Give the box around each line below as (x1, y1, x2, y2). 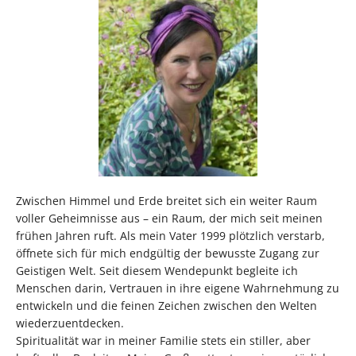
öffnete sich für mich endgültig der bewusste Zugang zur (16, 246, 319, 261)
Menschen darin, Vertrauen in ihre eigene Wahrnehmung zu (16, 281, 339, 296)
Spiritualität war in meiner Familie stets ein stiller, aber (16, 333, 311, 349)
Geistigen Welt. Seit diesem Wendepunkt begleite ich (16, 263, 298, 279)
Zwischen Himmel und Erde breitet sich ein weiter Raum (16, 193, 317, 209)
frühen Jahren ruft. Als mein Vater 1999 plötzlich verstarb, (16, 228, 325, 244)
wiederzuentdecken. (16, 315, 124, 331)
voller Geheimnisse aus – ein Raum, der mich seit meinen (16, 211, 323, 226)
